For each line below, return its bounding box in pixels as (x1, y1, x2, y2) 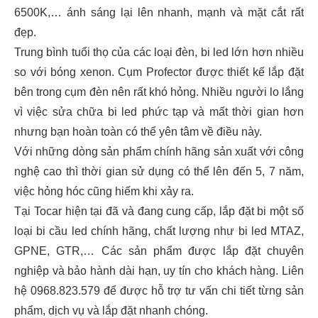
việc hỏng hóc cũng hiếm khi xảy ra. (14, 185, 194, 197)
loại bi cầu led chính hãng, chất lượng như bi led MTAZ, (14, 224, 304, 237)
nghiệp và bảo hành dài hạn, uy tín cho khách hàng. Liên (14, 264, 304, 277)
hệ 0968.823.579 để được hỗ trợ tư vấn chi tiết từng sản (14, 284, 304, 297)
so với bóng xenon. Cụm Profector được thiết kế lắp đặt (14, 65, 304, 78)
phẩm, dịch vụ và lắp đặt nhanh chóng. (14, 304, 208, 317)
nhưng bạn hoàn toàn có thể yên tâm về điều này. (14, 125, 262, 138)
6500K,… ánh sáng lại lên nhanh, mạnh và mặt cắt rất (14, 6, 304, 18)
